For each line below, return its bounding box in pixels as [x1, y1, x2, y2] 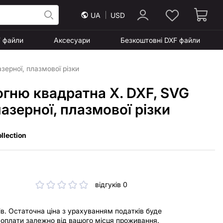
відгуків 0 [95, 180, 128, 189]
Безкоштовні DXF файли [120, 36, 200, 44]
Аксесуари [53, 36, 90, 44]
